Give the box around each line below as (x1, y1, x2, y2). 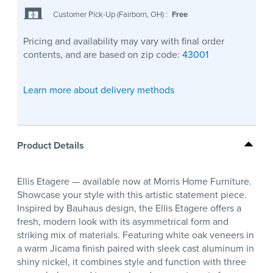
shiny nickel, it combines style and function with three (17, 255, 246, 269)
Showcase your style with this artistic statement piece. (17, 188, 247, 202)
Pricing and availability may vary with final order (23, 34, 224, 49)
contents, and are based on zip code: (23, 48, 182, 62)
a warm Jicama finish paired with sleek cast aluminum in (17, 241, 254, 256)
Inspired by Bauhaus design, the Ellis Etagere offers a (17, 201, 241, 216)
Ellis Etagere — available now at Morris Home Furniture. (17, 174, 252, 189)
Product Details (17, 138, 84, 152)
